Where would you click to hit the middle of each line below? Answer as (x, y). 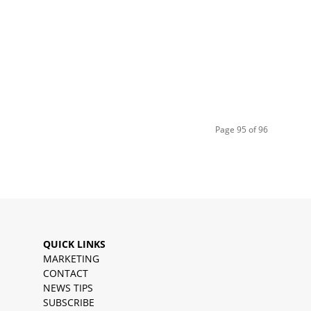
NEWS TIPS (68, 288)
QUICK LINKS (74, 244)
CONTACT (66, 274)
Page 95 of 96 (242, 130)
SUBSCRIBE (69, 303)
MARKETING (71, 259)
